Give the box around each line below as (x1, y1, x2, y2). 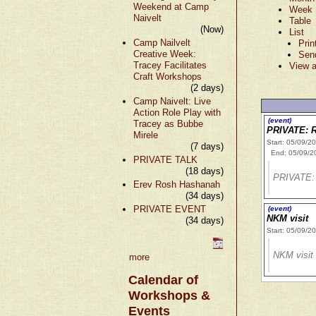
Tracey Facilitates (133, 59, 207, 71)
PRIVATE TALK (133, 154, 197, 165)
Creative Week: (133, 48, 196, 59)
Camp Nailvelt (133, 37, 190, 48)
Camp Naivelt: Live (133, 95, 211, 107)
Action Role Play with (133, 107, 221, 118)
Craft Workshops (133, 71, 202, 82)
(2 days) (190, 82, 224, 93)
